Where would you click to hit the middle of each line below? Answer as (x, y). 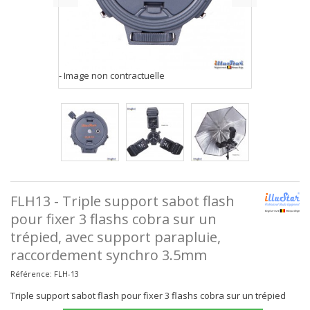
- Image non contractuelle (112, 75)
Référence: (31, 274)
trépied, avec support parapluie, (116, 237)
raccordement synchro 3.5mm (109, 255)
